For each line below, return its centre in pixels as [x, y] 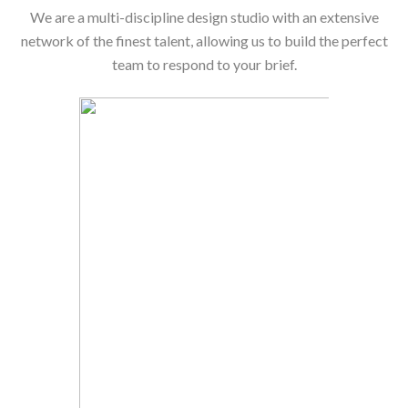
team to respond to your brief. [204, 65]
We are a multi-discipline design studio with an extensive [204, 17]
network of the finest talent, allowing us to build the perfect [204, 41]
